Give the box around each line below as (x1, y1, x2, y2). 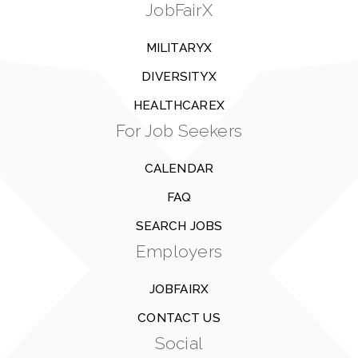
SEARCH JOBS (135, 219, 223, 233)
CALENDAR (144, 161, 214, 176)
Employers (136, 241, 222, 261)
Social (154, 333, 204, 353)
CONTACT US (137, 311, 221, 325)
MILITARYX (145, 41, 213, 55)
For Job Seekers (115, 121, 243, 141)
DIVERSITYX (141, 70, 217, 84)
